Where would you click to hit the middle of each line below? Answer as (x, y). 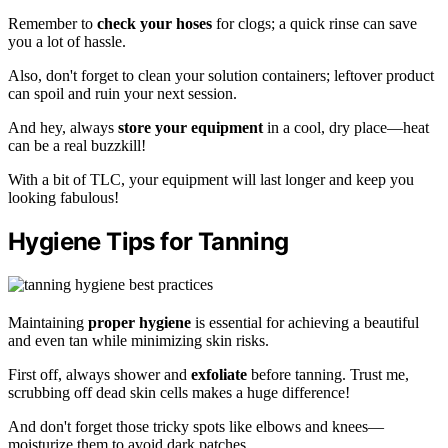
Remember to (52, 23)
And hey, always (63, 127)
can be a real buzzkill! (77, 145)
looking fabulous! (63, 197)
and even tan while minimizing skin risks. (138, 340)
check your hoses (154, 23)
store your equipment (190, 127)
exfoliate (219, 374)
